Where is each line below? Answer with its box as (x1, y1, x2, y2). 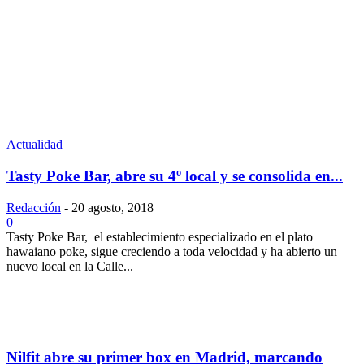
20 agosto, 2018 (71, 200, 154, 214)
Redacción (6, 200, 61, 214)
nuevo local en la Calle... (6, 258, 133, 273)
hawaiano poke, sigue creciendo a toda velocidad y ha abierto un (6, 244, 337, 258)
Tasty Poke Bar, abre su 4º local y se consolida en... (6, 167, 343, 184)
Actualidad (6, 137, 63, 152)
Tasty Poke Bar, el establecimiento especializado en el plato (6, 229, 313, 244)
